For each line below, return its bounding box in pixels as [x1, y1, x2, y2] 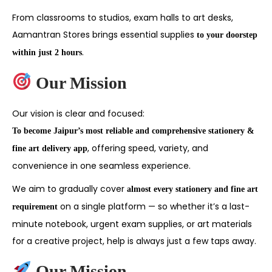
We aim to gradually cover [12, 182, 127, 195]
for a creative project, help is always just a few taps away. [12, 234, 256, 247]
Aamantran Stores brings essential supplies [12, 28, 197, 41]
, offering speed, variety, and [87, 141, 208, 154]
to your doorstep [197, 30, 257, 39]
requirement [12, 202, 58, 211]
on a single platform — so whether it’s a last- [58, 200, 250, 212]
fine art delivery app [12, 143, 87, 153]
